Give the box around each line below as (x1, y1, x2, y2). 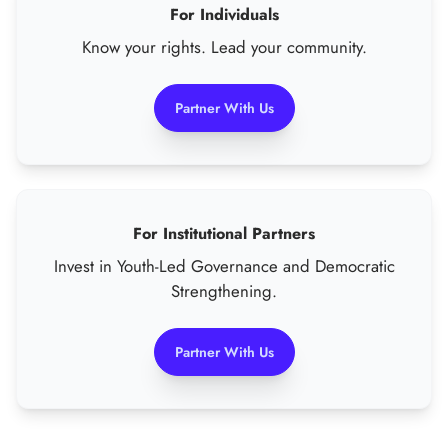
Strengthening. (171, 278, 277, 303)
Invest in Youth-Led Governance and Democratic (53, 253, 395, 278)
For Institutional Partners (133, 221, 315, 245)
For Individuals (169, 2, 279, 26)
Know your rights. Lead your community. (81, 34, 367, 59)
